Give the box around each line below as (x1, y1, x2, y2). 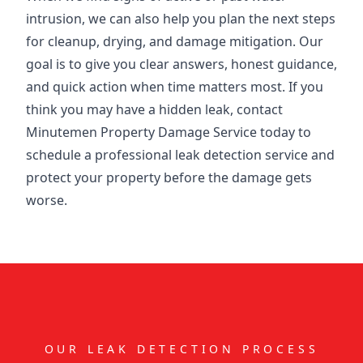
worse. (26, 191, 67, 210)
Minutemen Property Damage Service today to (26, 123, 311, 142)
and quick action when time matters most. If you (26, 78, 323, 96)
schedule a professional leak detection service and (26, 146, 335, 164)
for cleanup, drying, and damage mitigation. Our (26, 32, 323, 51)
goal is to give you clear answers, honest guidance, (26, 55, 337, 74)
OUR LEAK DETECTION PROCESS (44, 341, 319, 357)
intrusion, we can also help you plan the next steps (26, 10, 335, 28)
